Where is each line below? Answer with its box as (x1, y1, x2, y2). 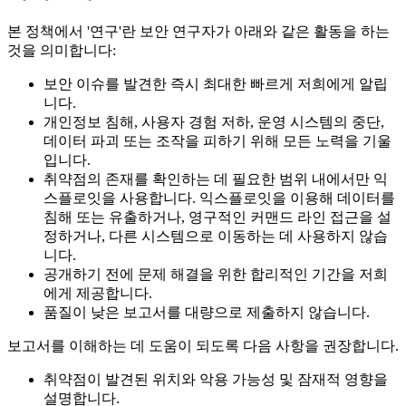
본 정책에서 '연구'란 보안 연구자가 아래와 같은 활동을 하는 (7, 24, 390, 40)
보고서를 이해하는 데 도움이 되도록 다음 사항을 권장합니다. (7, 338, 399, 354)
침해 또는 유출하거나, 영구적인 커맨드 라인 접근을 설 (43, 209, 391, 226)
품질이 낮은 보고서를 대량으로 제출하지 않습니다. (43, 304, 370, 321)
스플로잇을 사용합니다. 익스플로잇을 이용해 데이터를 (43, 190, 395, 207)
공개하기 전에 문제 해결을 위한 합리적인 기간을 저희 (43, 266, 388, 283)
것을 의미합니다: (7, 43, 116, 59)
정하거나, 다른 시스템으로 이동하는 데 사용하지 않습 (43, 228, 388, 245)
